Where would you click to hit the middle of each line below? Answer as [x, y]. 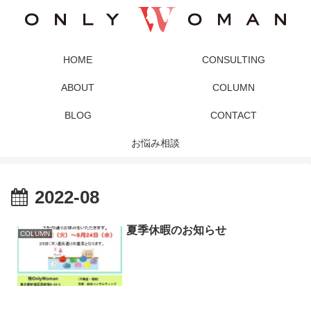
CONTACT [233, 115]
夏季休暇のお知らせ [177, 230]
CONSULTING [233, 60]
